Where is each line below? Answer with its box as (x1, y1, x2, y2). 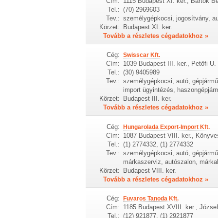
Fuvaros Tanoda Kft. (123, 195, 179, 202)
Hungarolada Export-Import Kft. (123, 123, 210, 130)
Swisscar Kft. (123, 52, 160, 59)
